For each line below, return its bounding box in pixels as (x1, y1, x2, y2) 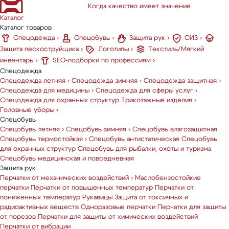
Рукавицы (82, 194, 112, 201)
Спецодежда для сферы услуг (96, 87, 193, 94)
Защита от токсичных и (114, 194, 188, 201)
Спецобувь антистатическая (89, 136, 179, 143)
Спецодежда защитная (144, 78, 217, 84)
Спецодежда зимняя (72, 78, 138, 84)
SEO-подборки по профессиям (53, 57, 151, 64)
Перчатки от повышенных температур (31, 185, 153, 191)
